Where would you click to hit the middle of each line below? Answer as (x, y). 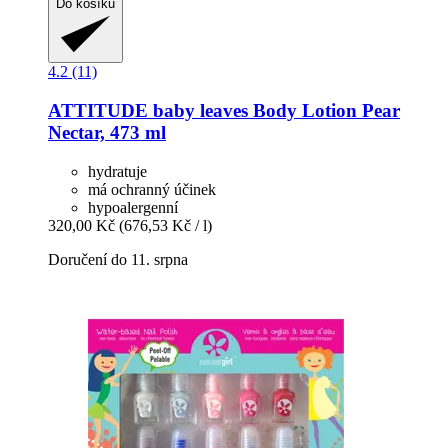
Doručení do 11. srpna (118, 259)
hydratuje (117, 171)
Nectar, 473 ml (107, 132)
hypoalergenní (133, 207)
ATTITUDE (98, 110)
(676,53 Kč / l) (165, 225)
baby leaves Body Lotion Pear (274, 110)
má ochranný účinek (152, 189)
